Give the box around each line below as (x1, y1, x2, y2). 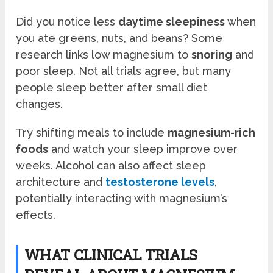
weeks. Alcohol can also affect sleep (16, 159, 207, 172)
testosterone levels (105, 175, 215, 189)
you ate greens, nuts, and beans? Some (16, 32, 223, 45)
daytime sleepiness (118, 15, 225, 29)
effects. (16, 208, 56, 222)
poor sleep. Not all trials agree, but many (16, 65, 232, 78)
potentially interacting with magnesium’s (16, 192, 228, 205)
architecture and (16, 175, 106, 189)
